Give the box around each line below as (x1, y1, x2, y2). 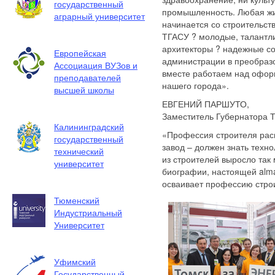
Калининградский (54, 120, 124, 133)
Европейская (54, 47, 106, 59)
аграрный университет (54, 10, 145, 22)
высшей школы (54, 83, 114, 96)
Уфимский (54, 255, 96, 268)
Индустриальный (54, 206, 122, 219)
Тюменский (54, 194, 99, 206)
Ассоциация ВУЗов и (54, 59, 137, 71)
